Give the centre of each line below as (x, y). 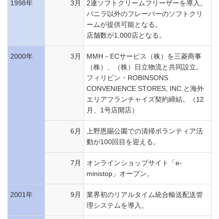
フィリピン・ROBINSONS (127, 78)
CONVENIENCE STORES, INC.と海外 (145, 88)
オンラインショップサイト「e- (134, 163)
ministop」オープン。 (120, 174)
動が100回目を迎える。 (123, 142)
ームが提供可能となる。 (124, 24)
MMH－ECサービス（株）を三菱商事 (144, 56)
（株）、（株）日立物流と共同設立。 (145, 67)
